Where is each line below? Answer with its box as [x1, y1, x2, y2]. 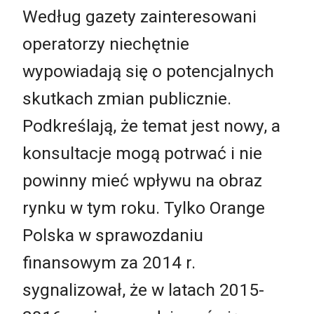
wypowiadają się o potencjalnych [22, 60, 274, 81]
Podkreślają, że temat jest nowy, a [22, 115, 280, 136]
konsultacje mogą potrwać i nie [22, 142, 262, 163]
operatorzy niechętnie [22, 33, 189, 54]
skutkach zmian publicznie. [22, 88, 231, 109]
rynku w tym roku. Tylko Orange [22, 197, 265, 218]
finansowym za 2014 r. [22, 252, 196, 273]
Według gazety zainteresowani [22, 6, 257, 27]
